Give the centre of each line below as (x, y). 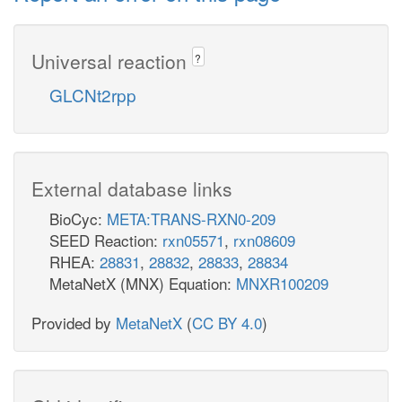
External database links (132, 188)
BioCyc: (78, 218)
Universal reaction (112, 61)
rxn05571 (193, 240)
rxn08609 (264, 240)
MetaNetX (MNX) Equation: (143, 283)
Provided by (74, 322)
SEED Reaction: (106, 240)
